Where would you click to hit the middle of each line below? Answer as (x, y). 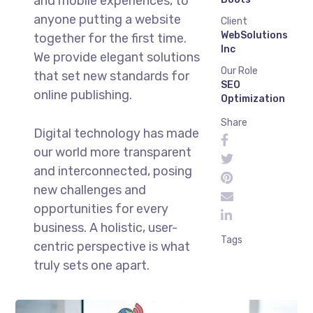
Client (234, 22)
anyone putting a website (107, 20)
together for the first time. (110, 39)
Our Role (239, 71)
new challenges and (89, 190)
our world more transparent (112, 153)
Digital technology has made (116, 134)
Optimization (253, 99)
